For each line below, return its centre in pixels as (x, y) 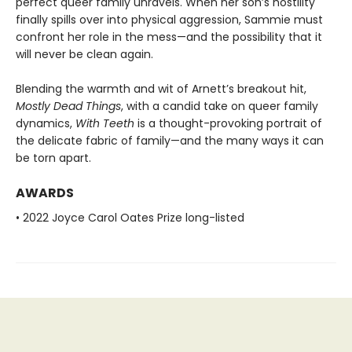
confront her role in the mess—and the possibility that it (169, 37)
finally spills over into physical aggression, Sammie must (169, 19)
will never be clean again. (84, 54)
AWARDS (45, 192)
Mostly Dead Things (68, 106)
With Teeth (105, 123)
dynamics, (46, 123)
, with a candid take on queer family (220, 106)
